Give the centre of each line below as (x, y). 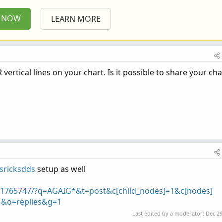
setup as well (60, 169)
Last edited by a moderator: (169, 214)
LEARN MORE (76, 19)
